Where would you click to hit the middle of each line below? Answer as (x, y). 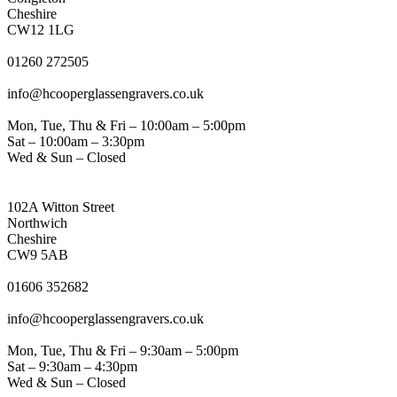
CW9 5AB (38, 255)
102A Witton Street (61, 207)
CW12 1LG (41, 30)
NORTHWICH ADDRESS (89, 191)
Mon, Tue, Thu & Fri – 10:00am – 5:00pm (126, 126)
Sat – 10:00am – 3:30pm (76, 142)
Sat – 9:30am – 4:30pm (72, 367)
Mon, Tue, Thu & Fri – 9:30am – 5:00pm (123, 351)
